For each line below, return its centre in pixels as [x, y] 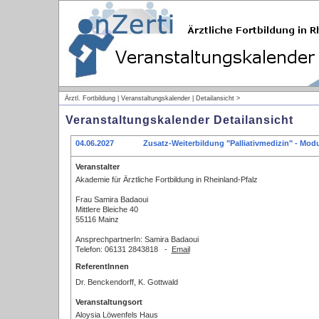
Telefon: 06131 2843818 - [123, 249]
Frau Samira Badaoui [111, 199]
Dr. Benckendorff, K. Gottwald [126, 282]
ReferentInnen [102, 266]
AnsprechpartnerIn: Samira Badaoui [137, 239]
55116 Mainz [97, 219]
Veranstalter [97, 167]
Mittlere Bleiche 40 [106, 209]
